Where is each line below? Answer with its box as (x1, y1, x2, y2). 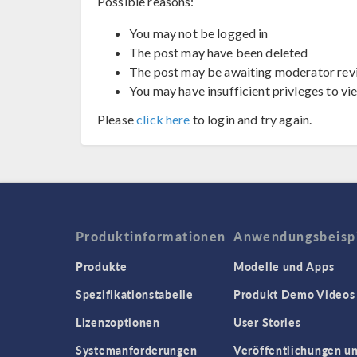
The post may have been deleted (129, 45, 308, 60)
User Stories (233, 314, 301, 331)
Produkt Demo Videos (233, 286, 355, 303)
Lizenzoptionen (76, 314, 160, 331)
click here (136, 112, 190, 127)
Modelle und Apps (233, 258, 335, 275)
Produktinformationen (76, 227, 226, 246)
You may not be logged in (129, 25, 269, 41)
